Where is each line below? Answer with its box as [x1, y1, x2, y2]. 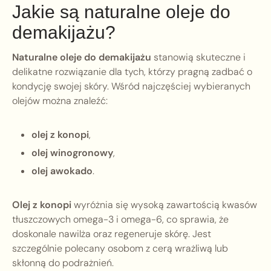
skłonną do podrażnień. [12, 256, 114, 270]
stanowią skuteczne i [151, 51, 246, 64]
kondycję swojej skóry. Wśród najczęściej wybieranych [12, 80, 250, 93]
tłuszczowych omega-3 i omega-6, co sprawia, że [12, 213, 229, 226]
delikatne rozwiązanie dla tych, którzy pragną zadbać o [12, 65, 252, 79]
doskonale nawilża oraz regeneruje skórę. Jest [12, 227, 211, 241]
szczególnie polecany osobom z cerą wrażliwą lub [12, 242, 228, 255]
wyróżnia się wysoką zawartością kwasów [71, 198, 257, 212]
